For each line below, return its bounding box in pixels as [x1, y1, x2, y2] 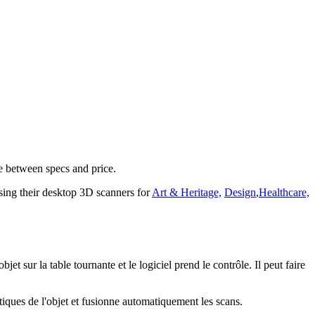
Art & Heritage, [152, 186, 221, 199]
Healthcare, [259, 186, 309, 199]
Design [224, 186, 256, 199]
